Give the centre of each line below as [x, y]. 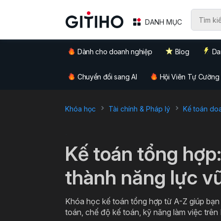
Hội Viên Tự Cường [189, 77]
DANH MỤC [164, 22]
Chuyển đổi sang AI [107, 77]
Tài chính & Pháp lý [139, 109]
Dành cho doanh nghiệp [115, 52]
